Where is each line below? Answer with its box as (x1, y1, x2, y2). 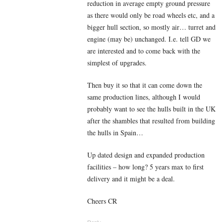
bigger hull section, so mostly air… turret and (87, 22, 216, 32)
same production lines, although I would (87, 92, 200, 102)
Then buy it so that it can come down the (87, 80, 202, 90)
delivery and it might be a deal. (87, 173, 175, 183)
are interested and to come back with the (87, 46, 200, 55)
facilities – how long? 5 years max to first (87, 162, 204, 171)
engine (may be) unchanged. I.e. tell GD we (87, 34, 211, 44)
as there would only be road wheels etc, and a (87, 10, 215, 20)
